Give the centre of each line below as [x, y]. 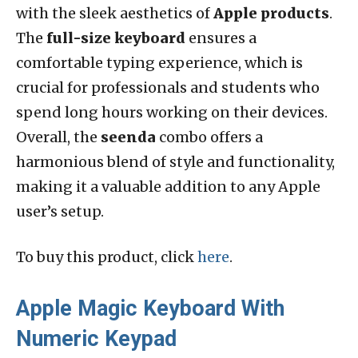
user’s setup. [60, 211]
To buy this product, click [107, 257]
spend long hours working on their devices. [172, 112]
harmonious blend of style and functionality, [175, 161]
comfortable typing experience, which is [159, 62]
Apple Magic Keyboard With [150, 308]
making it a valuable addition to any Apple [168, 186]
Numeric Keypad [96, 338]
